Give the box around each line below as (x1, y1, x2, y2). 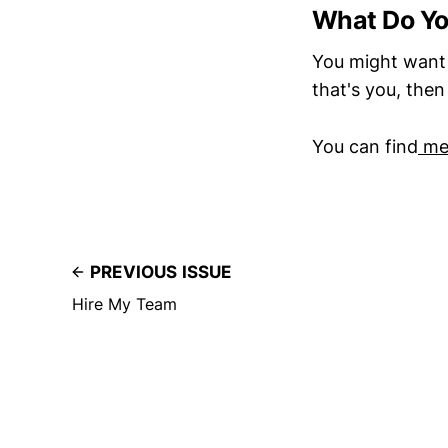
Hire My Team (72, 293, 177, 314)
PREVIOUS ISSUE (90, 261, 232, 282)
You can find (312, 135, 418, 157)
